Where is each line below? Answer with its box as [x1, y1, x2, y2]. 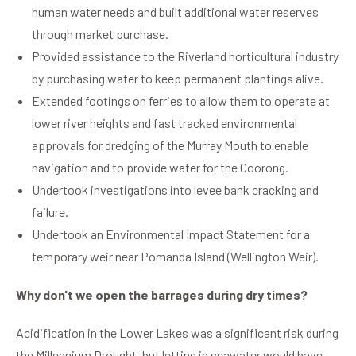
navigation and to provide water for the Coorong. [32, 160, 288, 176]
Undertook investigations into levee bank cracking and [32, 182, 319, 198]
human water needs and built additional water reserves [32, 4, 319, 20]
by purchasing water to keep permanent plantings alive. [32, 71, 323, 87]
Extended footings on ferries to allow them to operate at [32, 93, 330, 109]
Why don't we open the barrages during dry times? [16, 287, 308, 303]
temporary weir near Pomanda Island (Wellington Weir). [32, 249, 319, 265]
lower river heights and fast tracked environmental [32, 115, 297, 131]
